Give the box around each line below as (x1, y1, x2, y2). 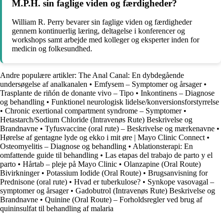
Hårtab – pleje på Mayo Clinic (23, 160, 117, 169)
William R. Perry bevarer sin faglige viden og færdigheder (12, 18, 192, 27)
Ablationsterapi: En (133, 142, 193, 151)
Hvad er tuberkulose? (74, 178, 141, 186)
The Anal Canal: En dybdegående (78, 71, 184, 80)
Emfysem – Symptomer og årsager (94, 80, 202, 89)
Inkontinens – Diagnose (141, 89, 215, 98)
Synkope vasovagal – (147, 178, 214, 186)
